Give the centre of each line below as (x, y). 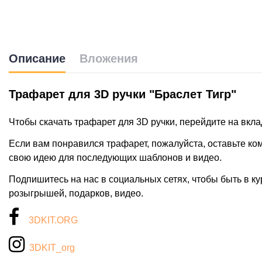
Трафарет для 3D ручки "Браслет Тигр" (123, 94)
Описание (37, 59)
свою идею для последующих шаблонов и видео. (115, 157)
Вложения (109, 59)
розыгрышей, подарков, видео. (76, 193)
